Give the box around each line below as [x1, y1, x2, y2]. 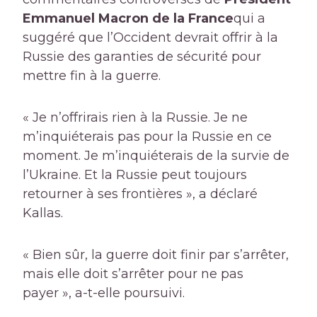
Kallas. [23, 205, 63, 221]
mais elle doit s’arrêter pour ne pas [23, 266, 243, 282]
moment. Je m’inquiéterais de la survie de [23, 148, 289, 164]
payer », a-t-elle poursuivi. [23, 285, 185, 301]
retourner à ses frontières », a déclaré [23, 186, 258, 202]
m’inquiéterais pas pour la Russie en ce [23, 129, 272, 145]
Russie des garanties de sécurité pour [23, 49, 261, 65]
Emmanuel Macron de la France [23, 11, 234, 27]
